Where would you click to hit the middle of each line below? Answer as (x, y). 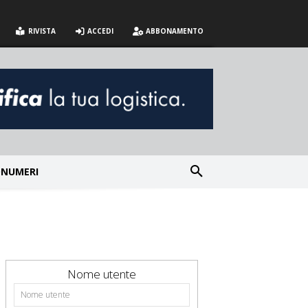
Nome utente (102, 274)
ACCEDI (100, 31)
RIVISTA (41, 31)
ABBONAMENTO (174, 31)
